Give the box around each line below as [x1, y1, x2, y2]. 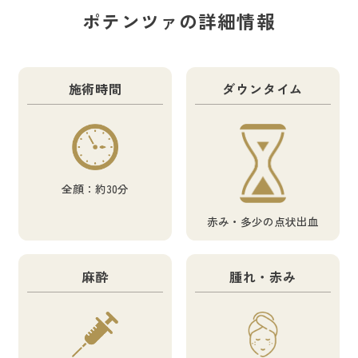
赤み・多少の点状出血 [206, 213, 319, 230]
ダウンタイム [222, 79, 304, 99]
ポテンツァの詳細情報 [82, 7, 276, 35]
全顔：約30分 [62, 181, 129, 197]
